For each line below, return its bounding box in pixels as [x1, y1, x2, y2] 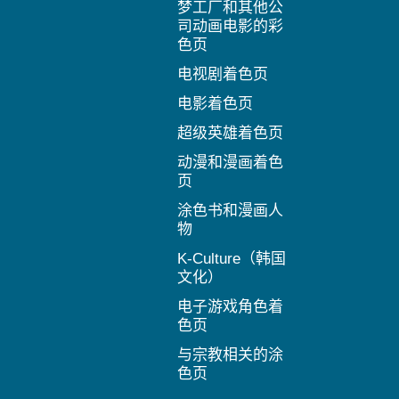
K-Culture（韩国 [177, 250, 287, 267]
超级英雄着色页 [177, 125, 284, 142]
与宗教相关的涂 [177, 346, 284, 363]
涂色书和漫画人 [177, 202, 284, 219]
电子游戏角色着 [177, 298, 284, 315]
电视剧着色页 [177, 66, 269, 83]
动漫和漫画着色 [177, 154, 284, 171]
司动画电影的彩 [177, 18, 284, 35]
